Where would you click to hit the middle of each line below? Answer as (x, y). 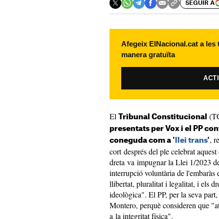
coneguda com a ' (142, 141)
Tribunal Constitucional (163, 117)
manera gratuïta (148, 55)
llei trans (191, 141)
